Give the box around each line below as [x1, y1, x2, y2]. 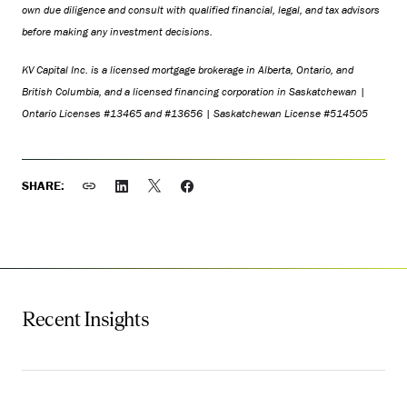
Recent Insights [22, 308, 150, 331]
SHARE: [22, 177, 65, 194]
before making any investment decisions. [22, 25, 213, 38]
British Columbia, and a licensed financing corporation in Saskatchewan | [22, 84, 365, 98]
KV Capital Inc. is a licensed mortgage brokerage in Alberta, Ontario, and [22, 63, 353, 76]
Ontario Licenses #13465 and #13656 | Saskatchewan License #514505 [22, 106, 368, 120]
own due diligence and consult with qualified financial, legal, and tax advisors [22, 3, 380, 16]
